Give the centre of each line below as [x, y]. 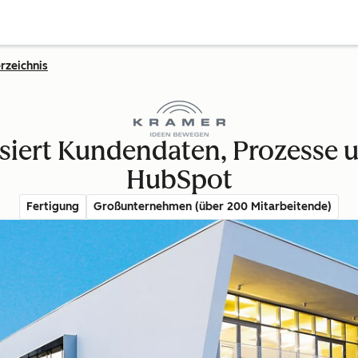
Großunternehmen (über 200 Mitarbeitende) [213, 207]
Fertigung [53, 207]
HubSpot [179, 180]
